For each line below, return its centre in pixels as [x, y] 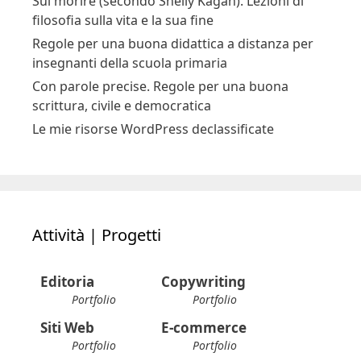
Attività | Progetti [97, 235]
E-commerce [204, 328]
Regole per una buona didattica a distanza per [173, 44]
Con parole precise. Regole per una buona [160, 86]
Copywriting [203, 282]
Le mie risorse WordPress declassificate [153, 129]
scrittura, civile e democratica [122, 106]
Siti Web [67, 328]
